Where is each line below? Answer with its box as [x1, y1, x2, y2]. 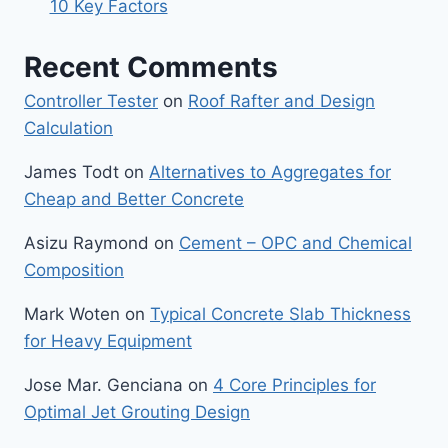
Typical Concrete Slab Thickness [150, 303, 411, 324]
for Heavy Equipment [24, 330, 192, 351]
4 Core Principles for [213, 374, 376, 395]
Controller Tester [24, 90, 158, 111]
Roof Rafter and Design [188, 90, 375, 111]
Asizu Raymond [24, 232, 149, 253]
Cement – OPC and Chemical [179, 232, 412, 253]
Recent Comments [24, 49, 278, 84]
